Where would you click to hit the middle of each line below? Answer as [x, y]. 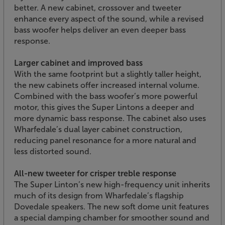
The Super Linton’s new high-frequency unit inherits [112, 184]
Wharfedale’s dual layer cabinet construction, [98, 129]
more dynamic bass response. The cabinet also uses [110, 118]
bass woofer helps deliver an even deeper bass [100, 30]
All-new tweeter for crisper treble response [95, 173]
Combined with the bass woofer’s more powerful [106, 96]
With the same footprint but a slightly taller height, [108, 74]
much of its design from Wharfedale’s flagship [99, 195]
